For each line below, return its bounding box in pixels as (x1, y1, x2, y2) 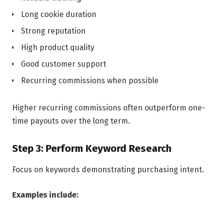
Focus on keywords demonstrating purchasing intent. (12, 164, 204, 174)
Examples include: (12, 190, 78, 200)
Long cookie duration (21, 9, 96, 19)
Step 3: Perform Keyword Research (12, 142, 172, 154)
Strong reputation (21, 26, 86, 36)
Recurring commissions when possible (21, 76, 159, 86)
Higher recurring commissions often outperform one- (12, 103, 205, 112)
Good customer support (21, 59, 106, 69)
